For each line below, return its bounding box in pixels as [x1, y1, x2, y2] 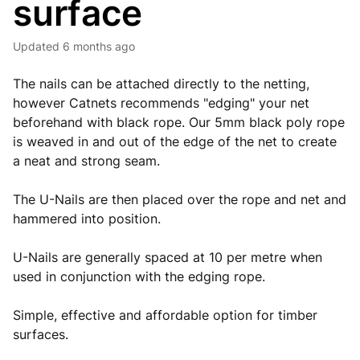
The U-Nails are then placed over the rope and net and [13, 191, 346, 207]
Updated [21, 39, 59, 53]
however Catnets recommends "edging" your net [13, 95, 309, 111]
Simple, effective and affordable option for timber [13, 307, 317, 323]
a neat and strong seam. [13, 153, 160, 169]
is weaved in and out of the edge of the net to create [13, 133, 337, 149]
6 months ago [63, 39, 135, 53]
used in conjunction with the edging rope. [13, 268, 265, 284]
